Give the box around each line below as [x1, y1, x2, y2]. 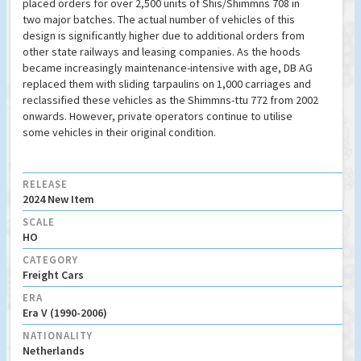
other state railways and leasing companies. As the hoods [23, 44, 301, 60]
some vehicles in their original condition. [23, 125, 216, 140]
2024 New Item [23, 192, 94, 207]
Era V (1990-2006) [23, 305, 107, 321]
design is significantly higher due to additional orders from [23, 28, 305, 44]
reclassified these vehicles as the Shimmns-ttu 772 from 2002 [23, 93, 318, 108]
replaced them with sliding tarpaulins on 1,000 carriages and [23, 77, 311, 92]
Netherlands [23, 343, 85, 359]
